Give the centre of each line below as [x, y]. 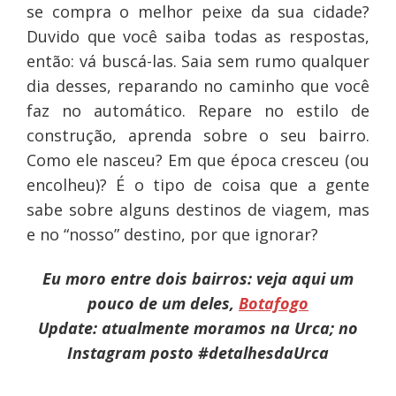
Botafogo [273, 304]
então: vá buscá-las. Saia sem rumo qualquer [198, 61]
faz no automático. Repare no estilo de [198, 111]
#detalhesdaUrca [263, 353]
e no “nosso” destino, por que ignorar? [172, 235]
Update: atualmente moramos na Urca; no [198, 328]
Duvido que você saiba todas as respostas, [198, 37]
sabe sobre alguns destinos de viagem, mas [198, 210]
